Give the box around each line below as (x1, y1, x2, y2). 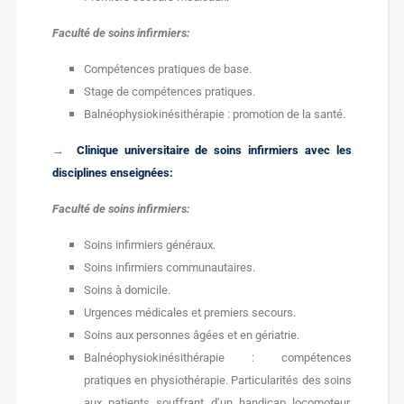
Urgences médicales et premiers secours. (83, 306, 296, 319)
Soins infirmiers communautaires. (83, 261, 255, 274)
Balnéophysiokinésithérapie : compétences (83, 351, 353, 364)
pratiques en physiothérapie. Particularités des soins (83, 373, 353, 387)
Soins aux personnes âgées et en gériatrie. (83, 328, 299, 342)
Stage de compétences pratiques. (83, 85, 255, 98)
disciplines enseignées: (51, 166, 173, 179)
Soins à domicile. (83, 283, 170, 297)
